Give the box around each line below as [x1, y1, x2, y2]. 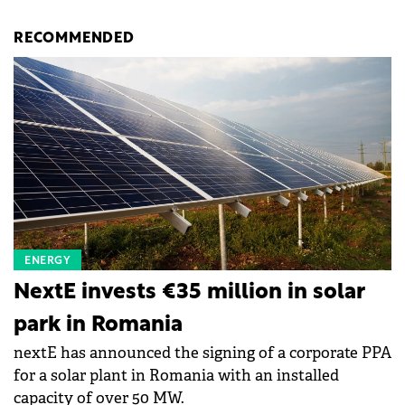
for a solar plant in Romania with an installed [14, 365, 339, 385]
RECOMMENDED [14, 32, 135, 47]
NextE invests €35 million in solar [14, 281, 365, 304]
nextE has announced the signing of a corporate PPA [14, 343, 391, 363]
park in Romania [14, 314, 183, 336]
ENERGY [24, 255, 71, 267]
